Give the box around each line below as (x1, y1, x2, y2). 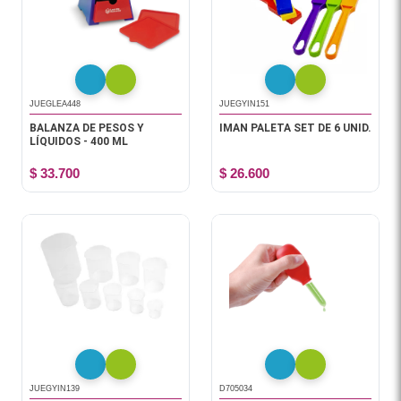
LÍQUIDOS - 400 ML (30, 135, 128, 148)
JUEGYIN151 (219, 99, 269, 108)
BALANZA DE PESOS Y (30, 122, 144, 134)
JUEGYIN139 (30, 384, 80, 393)
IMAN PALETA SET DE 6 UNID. (219, 122, 371, 134)
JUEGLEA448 (30, 99, 81, 108)
